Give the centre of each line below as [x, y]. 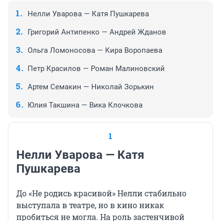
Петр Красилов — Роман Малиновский [96, 69]
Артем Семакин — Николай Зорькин [91, 87]
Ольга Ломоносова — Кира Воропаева [95, 51]
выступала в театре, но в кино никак [90, 205]
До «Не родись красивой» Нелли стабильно [101, 193]
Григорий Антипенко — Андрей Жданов [97, 32]
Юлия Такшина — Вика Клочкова [85, 105]
